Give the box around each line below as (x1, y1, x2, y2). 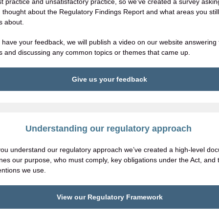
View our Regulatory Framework (56, 193, 163, 201)
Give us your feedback (72, 75, 147, 83)
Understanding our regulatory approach (25, 124, 194, 133)
